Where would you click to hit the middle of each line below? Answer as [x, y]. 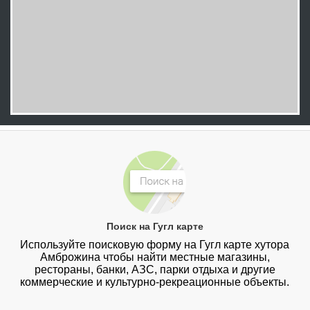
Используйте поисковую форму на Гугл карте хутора [155, 245]
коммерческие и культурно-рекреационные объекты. [155, 282]
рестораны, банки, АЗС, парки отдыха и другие [155, 270]
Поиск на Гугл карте [155, 227]
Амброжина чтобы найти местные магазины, [155, 257]
